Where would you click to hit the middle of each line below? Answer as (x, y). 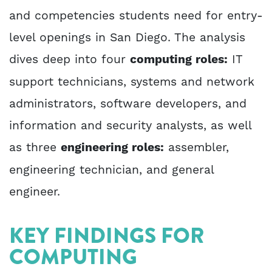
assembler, (196, 148)
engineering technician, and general (111, 170)
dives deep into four (70, 59)
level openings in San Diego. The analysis (127, 38)
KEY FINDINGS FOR (107, 236)
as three (35, 148)
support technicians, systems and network (132, 82)
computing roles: (179, 60)
